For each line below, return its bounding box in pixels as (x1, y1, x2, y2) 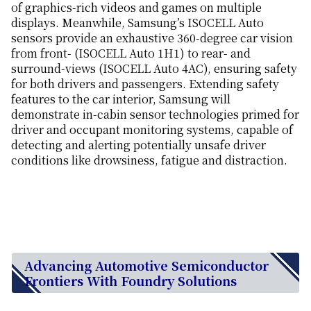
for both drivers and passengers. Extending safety (11, 76, 279, 92)
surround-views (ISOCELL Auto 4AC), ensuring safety (11, 60, 297, 77)
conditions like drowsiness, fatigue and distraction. (11, 152, 287, 169)
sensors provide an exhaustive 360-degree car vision (11, 30, 293, 47)
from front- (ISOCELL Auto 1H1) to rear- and (11, 45, 251, 62)
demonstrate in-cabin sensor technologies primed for (11, 106, 299, 123)
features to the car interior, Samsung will (11, 91, 230, 108)
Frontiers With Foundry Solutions (24, 271, 237, 290)
